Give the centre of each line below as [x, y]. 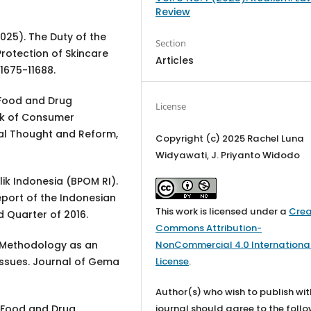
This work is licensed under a [222, 211]
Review [173, 11]
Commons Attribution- [209, 228]
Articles [175, 60]
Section [171, 43]
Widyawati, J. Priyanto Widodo [228, 155]
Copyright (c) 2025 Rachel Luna [230, 138]
